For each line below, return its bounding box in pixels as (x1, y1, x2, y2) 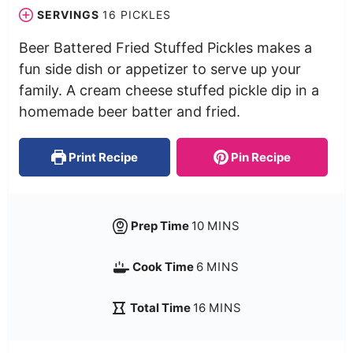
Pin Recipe (229, 149, 292, 165)
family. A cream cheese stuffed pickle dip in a (18, 81, 319, 98)
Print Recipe (66, 149, 139, 165)
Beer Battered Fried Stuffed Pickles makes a (18, 39, 312, 56)
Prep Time (131, 218, 192, 234)
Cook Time (132, 259, 196, 275)
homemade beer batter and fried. (18, 102, 240, 120)
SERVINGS (36, 7, 102, 21)
